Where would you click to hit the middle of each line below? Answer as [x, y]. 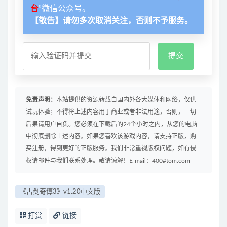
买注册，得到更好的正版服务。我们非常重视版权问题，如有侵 [111, 149]
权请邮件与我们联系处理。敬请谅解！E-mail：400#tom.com [108, 161]
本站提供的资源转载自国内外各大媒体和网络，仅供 [126, 100]
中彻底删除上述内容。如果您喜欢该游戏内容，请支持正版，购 [111, 137]
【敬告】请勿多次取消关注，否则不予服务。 [111, 21]
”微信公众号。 [64, 9]
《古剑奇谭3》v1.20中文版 [60, 192]
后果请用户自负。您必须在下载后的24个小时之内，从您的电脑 [111, 124]
